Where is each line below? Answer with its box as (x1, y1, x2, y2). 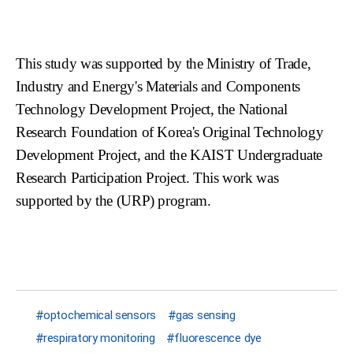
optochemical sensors (43, 308, 156, 323)
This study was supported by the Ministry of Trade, (16, 55, 311, 72)
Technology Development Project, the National (16, 101, 288, 118)
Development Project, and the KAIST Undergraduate (16, 147, 323, 164)
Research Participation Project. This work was (16, 169, 279, 187)
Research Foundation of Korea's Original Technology (16, 124, 324, 141)
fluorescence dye (174, 331, 262, 346)
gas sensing (176, 308, 236, 323)
